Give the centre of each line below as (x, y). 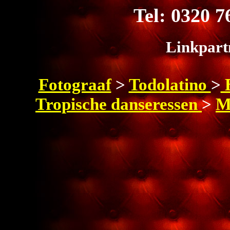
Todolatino (170, 85)
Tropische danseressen (119, 104)
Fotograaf (75, 85)
